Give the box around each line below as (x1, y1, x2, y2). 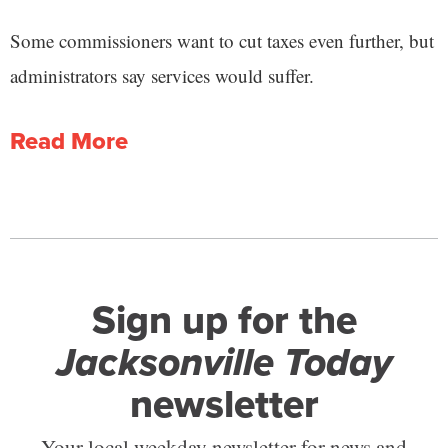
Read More (10, 123, 128, 160)
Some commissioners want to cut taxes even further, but (10, 28, 434, 54)
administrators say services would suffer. (10, 63, 314, 89)
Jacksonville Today (56, 333, 392, 392)
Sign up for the (91, 291, 357, 350)
